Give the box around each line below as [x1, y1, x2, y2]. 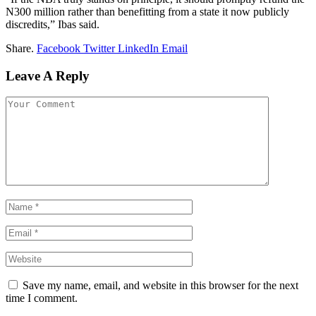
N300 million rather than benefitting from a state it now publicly [6, 5, 289, 18]
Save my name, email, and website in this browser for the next [23, 279, 298, 292]
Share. [6, 42, 34, 54]
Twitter [83, 42, 115, 54]
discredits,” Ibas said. [6, 18, 99, 30]
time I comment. [6, 292, 78, 305]
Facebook [37, 42, 80, 54]
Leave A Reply [6, 68, 90, 83]
